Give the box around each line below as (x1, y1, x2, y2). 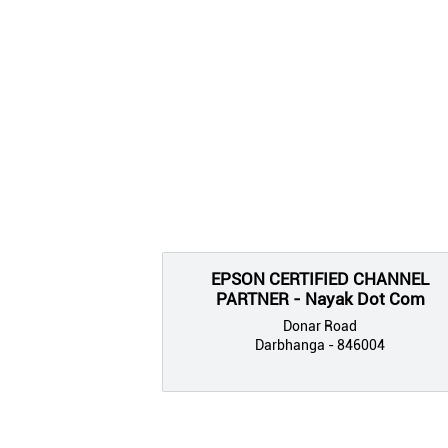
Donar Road (283, 317, 357, 334)
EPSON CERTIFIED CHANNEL (211, 268, 429, 289)
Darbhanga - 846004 (255, 336, 385, 353)
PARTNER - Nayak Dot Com (215, 288, 425, 309)
